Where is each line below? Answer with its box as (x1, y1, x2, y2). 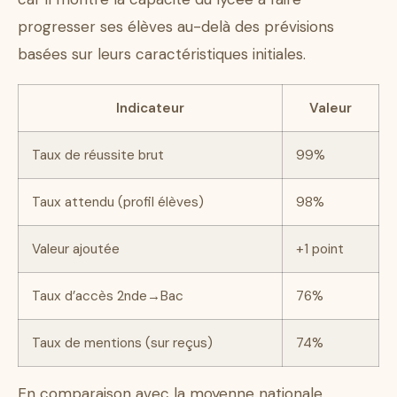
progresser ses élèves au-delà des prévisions (18, 17, 334, 37)
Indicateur (116, 99, 184, 118)
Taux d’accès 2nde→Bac (32, 287, 183, 306)
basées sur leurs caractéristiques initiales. (18, 44, 306, 65)
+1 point (296, 240, 344, 259)
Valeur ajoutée (32, 240, 120, 259)
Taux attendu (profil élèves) (32, 193, 204, 212)
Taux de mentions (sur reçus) (32, 334, 213, 353)
